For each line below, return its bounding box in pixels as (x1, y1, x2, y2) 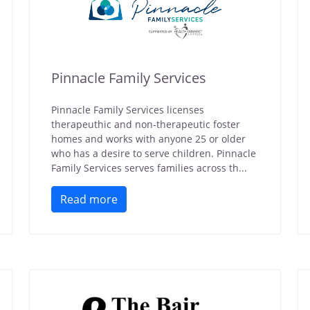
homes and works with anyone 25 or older (51, 132, 246, 145)
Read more (60, 192, 118, 207)
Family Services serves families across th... (51, 161, 247, 174)
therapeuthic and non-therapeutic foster (51, 118, 240, 131)
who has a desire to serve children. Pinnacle (51, 147, 256, 160)
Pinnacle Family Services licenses (51, 103, 204, 116)
